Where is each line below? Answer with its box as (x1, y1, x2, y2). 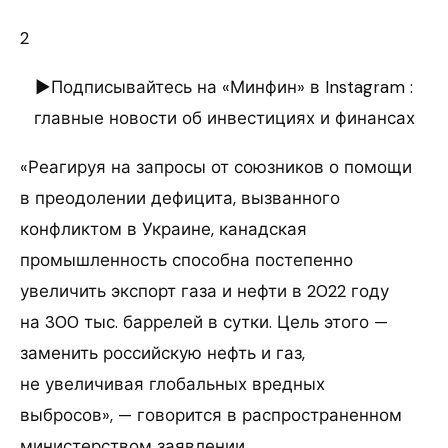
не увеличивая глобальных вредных (20, 373, 325, 396)
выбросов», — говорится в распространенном (20, 404, 402, 427)
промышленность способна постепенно (20, 249, 353, 272)
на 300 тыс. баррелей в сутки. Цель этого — (20, 311, 388, 334)
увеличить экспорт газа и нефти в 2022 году (20, 280, 389, 303)
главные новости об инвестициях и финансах (33, 107, 415, 130)
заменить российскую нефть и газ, (20, 342, 305, 365)
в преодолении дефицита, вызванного (20, 187, 340, 210)
